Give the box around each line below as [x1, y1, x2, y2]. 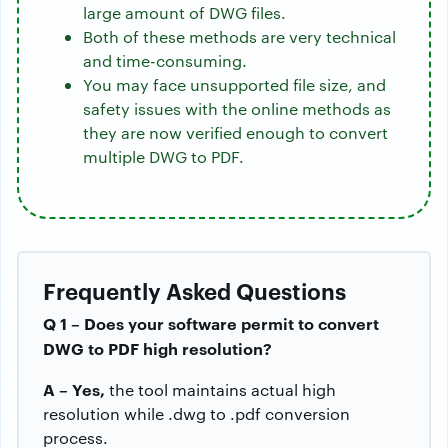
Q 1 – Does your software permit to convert [43, 312, 379, 335]
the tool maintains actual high [105, 379, 336, 401]
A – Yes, [43, 378, 105, 401]
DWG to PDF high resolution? [43, 337, 272, 360]
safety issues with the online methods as [83, 98, 391, 120]
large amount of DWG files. [83, 2, 286, 24]
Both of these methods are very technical [83, 26, 396, 48]
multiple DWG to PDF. [83, 146, 244, 168]
